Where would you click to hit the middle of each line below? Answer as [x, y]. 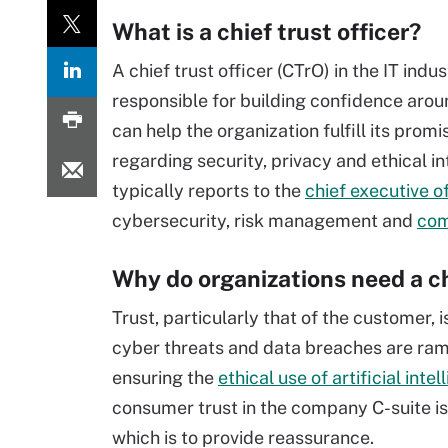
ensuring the [165, 377]
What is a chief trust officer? [266, 31]
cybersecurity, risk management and [264, 220]
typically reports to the [208, 190]
